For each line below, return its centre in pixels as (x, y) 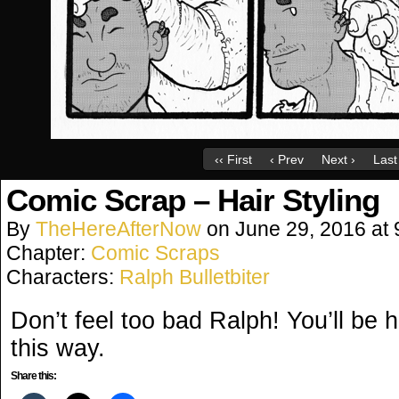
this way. (58, 348)
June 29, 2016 (301, 229)
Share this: (33, 376)
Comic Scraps (155, 253)
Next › (338, 159)
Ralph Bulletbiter (195, 277)
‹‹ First (233, 159)
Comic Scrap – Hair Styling (193, 200)
